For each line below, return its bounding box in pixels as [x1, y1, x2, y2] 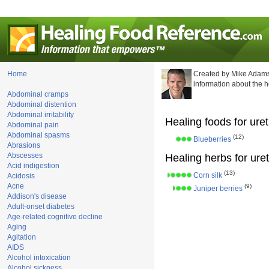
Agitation [7, 233, 36, 241]
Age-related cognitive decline [7, 213, 103, 221]
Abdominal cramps [7, 90, 68, 98]
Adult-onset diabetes [7, 202, 74, 211]
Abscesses [7, 151, 43, 160]
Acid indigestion [7, 162, 59, 170]
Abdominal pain [7, 121, 59, 129]
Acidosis [7, 172, 35, 180]
